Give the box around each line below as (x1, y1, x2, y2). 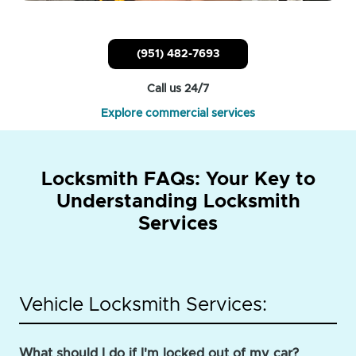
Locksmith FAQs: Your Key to (41, 169, 315, 189)
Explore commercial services (101, 107, 255, 119)
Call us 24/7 (147, 83, 209, 95)
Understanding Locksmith (56, 192, 300, 211)
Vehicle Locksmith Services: (19, 295, 267, 315)
